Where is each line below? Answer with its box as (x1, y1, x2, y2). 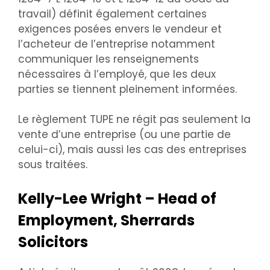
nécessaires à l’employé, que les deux (18, 66, 216, 81)
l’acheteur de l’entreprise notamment (18, 36, 215, 51)
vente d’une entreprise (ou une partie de (18, 127, 231, 142)
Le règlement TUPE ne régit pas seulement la (18, 112, 251, 127)
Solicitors (18, 231, 88, 252)
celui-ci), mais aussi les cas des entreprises (18, 142, 246, 157)
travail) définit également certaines (18, 6, 207, 21)
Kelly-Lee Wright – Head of (18, 188, 216, 209)
